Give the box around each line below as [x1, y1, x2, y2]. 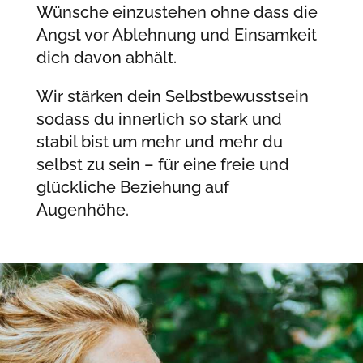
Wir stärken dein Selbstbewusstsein [36, 86, 309, 106]
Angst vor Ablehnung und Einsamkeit [36, 24, 317, 45]
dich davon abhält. [36, 47, 177, 67]
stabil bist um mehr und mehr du [36, 131, 283, 152]
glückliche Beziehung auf [36, 177, 229, 197]
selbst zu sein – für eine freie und [36, 154, 289, 174]
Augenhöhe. [36, 199, 129, 220]
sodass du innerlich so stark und [36, 109, 282, 129]
